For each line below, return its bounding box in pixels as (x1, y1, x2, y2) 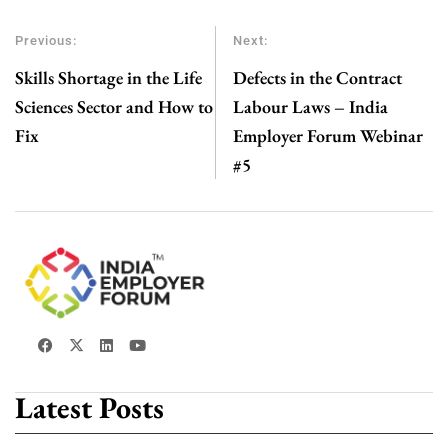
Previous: (15, 32, 77, 48)
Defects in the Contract (232, 65, 402, 89)
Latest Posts (15, 387, 164, 427)
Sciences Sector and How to (15, 94, 213, 118)
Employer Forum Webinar (232, 123, 423, 147)
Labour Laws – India (232, 94, 388, 118)
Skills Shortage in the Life (15, 65, 202, 89)
